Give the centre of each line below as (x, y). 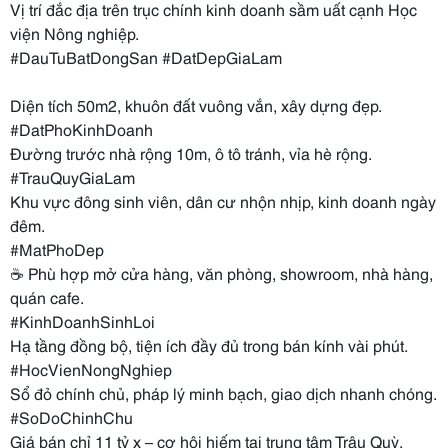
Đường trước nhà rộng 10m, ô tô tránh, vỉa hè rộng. (191, 152)
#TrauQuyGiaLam (72, 176)
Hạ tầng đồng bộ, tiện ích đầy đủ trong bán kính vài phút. (209, 344)
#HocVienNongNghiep (91, 368)
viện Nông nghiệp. (74, 32)
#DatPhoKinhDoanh (81, 128)
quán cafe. (47, 296)
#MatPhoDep (57, 248)
